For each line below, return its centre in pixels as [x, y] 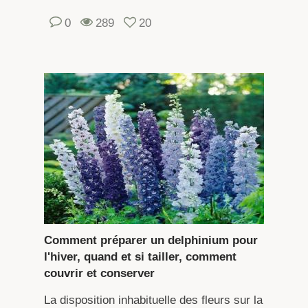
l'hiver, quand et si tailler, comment [140, 256]
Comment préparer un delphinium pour [151, 240]
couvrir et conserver [99, 273]
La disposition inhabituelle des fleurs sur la [153, 300]
